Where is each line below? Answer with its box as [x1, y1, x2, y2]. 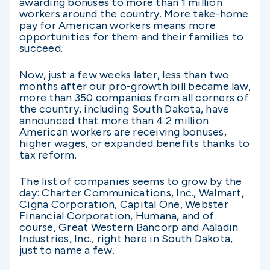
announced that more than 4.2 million [19, 114, 209, 128]
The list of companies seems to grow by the [19, 175, 242, 189]
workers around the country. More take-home [19, 7, 249, 20]
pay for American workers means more [19, 19, 216, 32]
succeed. [19, 42, 63, 55]
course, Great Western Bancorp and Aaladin [19, 221, 239, 234]
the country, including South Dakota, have [19, 102, 230, 116]
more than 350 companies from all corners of [19, 91, 249, 105]
